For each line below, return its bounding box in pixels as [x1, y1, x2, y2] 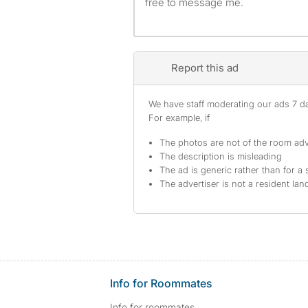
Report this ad [170, 61, 239, 74]
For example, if [148, 112, 210, 123]
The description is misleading [159, 151, 282, 162]
